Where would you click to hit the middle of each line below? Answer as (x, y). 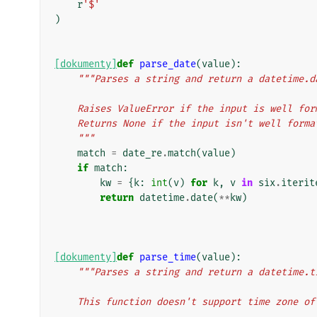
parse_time (168, 257)
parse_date (168, 64)
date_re (142, 153)
